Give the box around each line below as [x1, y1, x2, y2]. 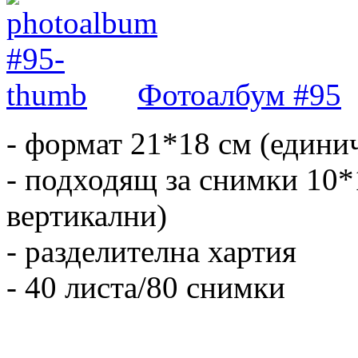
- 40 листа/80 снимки [6, 269, 285, 304]
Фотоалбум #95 [137, 77, 341, 112]
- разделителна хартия [6, 233, 296, 268]
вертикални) [6, 197, 167, 233]
